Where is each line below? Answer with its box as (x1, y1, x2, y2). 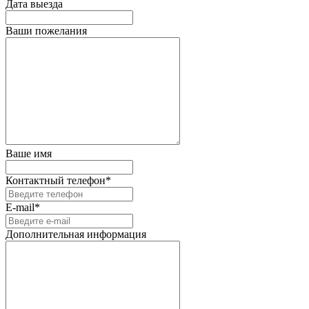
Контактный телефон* (6, 174, 111, 186)
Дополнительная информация (6, 228, 146, 240)
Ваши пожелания (6, 24, 87, 37)
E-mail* (6, 201, 40, 213)
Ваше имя (6, 147, 52, 159)
